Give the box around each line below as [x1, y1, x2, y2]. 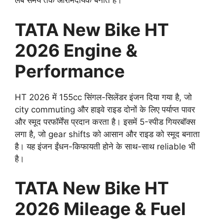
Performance [15, 60, 125, 81]
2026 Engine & [15, 39, 138, 61]
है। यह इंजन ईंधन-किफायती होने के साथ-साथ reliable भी [15, 141, 195, 151]
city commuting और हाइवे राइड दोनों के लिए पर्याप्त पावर [15, 104, 195, 114]
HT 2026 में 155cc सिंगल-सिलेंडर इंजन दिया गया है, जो [15, 92, 192, 102]
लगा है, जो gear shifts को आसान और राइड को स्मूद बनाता [15, 129, 200, 139]
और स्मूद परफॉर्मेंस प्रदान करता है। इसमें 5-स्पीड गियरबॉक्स [15, 116, 195, 127]
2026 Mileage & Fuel [15, 198, 186, 220]
